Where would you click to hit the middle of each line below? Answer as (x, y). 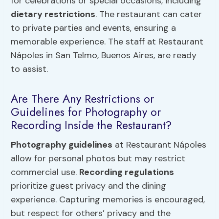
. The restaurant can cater (149, 14)
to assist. (30, 69)
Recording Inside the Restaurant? (91, 125)
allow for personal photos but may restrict (98, 158)
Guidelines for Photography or (86, 112)
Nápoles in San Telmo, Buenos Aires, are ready (104, 55)
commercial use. (45, 172)
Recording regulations (127, 172)
